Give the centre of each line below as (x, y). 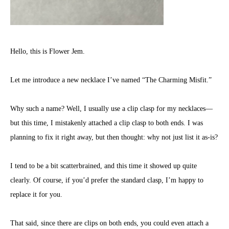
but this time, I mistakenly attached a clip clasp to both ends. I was (107, 123)
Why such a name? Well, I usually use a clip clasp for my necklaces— (111, 109)
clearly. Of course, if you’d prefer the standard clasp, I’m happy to (107, 180)
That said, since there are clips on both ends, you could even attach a (109, 223)
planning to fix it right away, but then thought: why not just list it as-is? (114, 137)
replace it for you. (36, 194)
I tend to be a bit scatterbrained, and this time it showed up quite (104, 166)
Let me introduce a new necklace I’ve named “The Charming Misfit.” (111, 80)
